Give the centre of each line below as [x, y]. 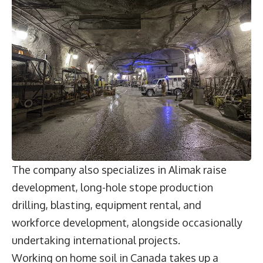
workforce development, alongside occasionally [127, 222]
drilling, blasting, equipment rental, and [107, 205]
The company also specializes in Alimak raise [119, 169]
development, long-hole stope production [112, 187]
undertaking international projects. [96, 240]
